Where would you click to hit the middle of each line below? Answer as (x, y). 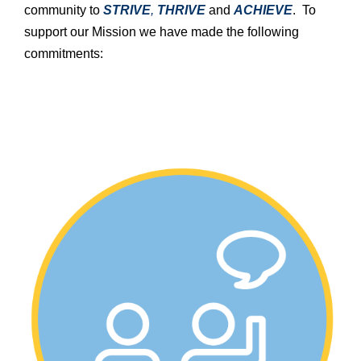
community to (64, 10)
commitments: (64, 54)
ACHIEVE (263, 10)
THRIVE (181, 10)
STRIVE (127, 10)
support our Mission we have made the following (162, 32)
